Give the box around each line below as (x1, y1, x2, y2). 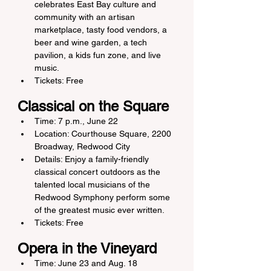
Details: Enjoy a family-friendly (34, 154, 151, 164)
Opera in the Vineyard (18, 240, 157, 256)
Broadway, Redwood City (34, 142, 130, 151)
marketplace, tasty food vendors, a (34, 25, 169, 34)
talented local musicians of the (34, 180, 152, 189)
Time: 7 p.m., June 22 (34, 116, 118, 126)
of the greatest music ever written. (34, 205, 165, 215)
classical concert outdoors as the (34, 167, 163, 177)
